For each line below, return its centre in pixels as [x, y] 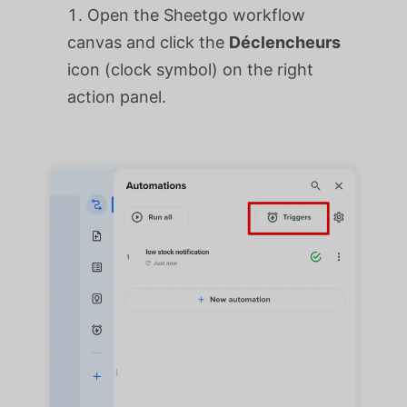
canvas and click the [148, 42]
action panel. [116, 96]
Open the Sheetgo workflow [196, 15]
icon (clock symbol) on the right [190, 69]
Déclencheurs [284, 42]
